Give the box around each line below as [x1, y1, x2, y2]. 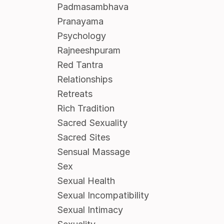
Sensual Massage [56, 146, 130, 157]
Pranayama [56, 16, 103, 27]
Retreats [56, 88, 92, 99]
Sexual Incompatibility [56, 190, 149, 201]
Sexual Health [56, 175, 115, 186]
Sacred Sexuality [56, 117, 127, 128]
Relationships [56, 74, 112, 85]
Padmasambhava [56, 1, 128, 12]
